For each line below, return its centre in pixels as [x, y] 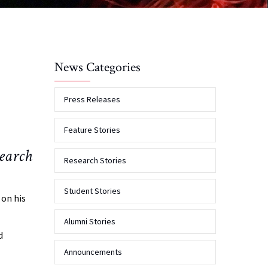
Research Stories [95, 161]
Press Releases [92, 100]
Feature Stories [92, 130]
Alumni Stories [90, 222]
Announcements [93, 252]
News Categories [98, 68]
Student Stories [92, 191]
